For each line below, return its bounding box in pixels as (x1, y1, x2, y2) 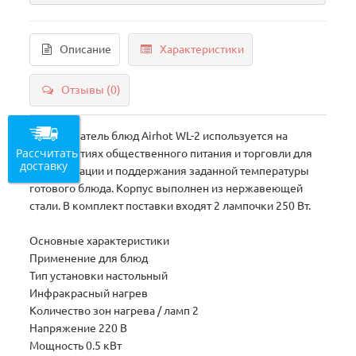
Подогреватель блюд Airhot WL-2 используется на (29, 130, 288, 142)
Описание (60, 43, 112, 56)
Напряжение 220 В (29, 322, 128, 335)
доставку (20, 157, 68, 173)
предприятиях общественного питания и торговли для (29, 147, 313, 160)
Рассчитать (16, 145, 78, 161)
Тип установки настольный (29, 269, 168, 282)
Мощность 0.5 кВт (29, 339, 122, 352)
